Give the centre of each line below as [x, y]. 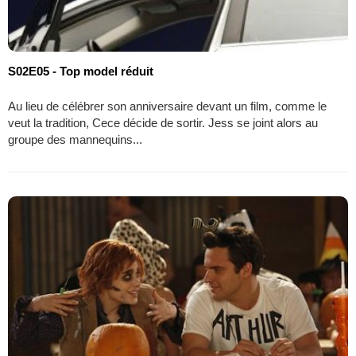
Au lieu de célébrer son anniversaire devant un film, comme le [167, 106]
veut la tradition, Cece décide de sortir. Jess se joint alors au [163, 122]
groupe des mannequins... [75, 139]
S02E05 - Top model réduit [81, 71]
